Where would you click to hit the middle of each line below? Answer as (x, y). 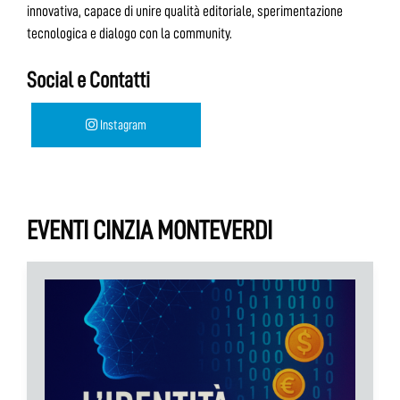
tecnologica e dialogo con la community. (129, 33)
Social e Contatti (88, 80)
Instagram (122, 125)
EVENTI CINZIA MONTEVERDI (150, 230)
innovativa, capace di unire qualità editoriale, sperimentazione (185, 11)
